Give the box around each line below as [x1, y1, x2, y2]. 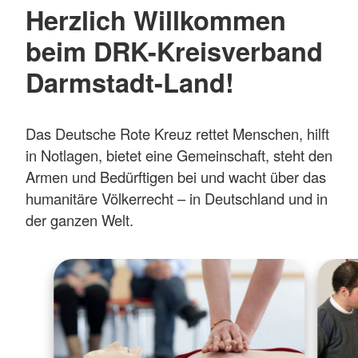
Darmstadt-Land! [26, 62, 234, 101]
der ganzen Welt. [26, 209, 133, 231]
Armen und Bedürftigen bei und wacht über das [26, 166, 326, 188]
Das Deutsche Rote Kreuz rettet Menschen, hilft [26, 123, 329, 145]
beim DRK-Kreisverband [26, 31, 323, 70]
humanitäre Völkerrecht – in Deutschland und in [26, 188, 328, 209]
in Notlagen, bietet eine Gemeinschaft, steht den [26, 145, 332, 166]
